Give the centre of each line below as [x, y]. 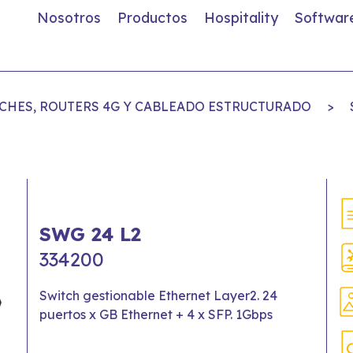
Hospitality [241, 17]
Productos [152, 17]
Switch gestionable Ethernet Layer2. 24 [158, 295]
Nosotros [69, 17]
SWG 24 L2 [90, 234]
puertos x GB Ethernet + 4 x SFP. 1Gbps [156, 314]
